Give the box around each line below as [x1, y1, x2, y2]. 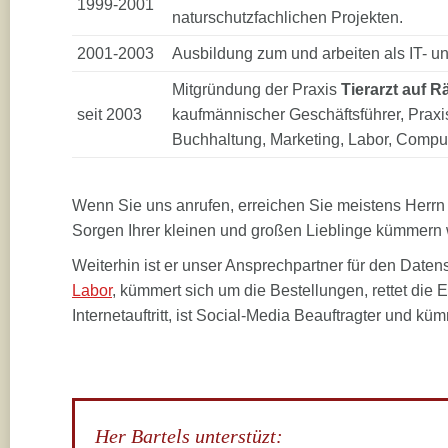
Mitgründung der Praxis [172, 81, 341, 98]
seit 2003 [77, 106, 142, 123]
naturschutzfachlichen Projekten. [172, 9, 403, 26]
